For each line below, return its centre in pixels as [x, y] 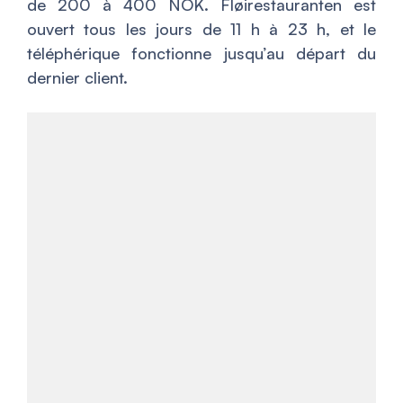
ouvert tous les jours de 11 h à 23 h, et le [201, 28]
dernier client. [77, 77]
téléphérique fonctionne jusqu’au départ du [201, 53]
